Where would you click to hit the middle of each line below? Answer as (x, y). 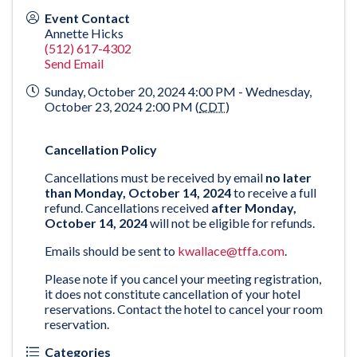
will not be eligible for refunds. (232, 223)
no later (288, 178)
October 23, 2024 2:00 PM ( (122, 107)
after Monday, (254, 208)
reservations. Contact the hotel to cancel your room (184, 309)
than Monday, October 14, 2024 (138, 193)
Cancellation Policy (101, 150)
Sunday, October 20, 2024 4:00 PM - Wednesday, (178, 92)
